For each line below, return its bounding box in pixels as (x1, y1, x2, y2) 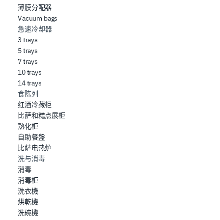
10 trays (18, 67, 42, 77)
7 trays (18, 56, 38, 66)
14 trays (18, 78, 42, 87)
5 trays (18, 46, 38, 55)
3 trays (18, 35, 38, 44)
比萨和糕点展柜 (18, 110, 65, 120)
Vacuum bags (18, 13, 58, 23)
